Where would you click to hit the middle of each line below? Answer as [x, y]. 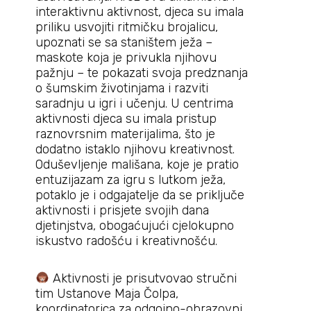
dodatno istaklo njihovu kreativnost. [135, 149]
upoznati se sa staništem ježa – [124, 42]
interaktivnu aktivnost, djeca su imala [139, 12]
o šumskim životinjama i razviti [121, 88]
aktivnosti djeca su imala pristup [126, 119]
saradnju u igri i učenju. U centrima [134, 103]
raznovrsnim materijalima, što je [125, 134]
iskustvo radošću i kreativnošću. [126, 241]
